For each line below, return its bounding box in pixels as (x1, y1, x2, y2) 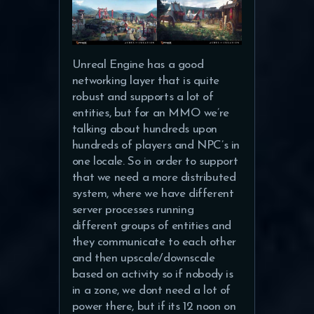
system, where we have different (71, 188, 234, 200)
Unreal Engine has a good (71, 59, 204, 71)
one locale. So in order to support (71, 156, 238, 168)
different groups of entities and (71, 220, 232, 233)
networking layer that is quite (71, 75, 219, 88)
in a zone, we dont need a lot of (71, 285, 231, 297)
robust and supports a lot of (71, 91, 214, 104)
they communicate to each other (71, 236, 236, 249)
